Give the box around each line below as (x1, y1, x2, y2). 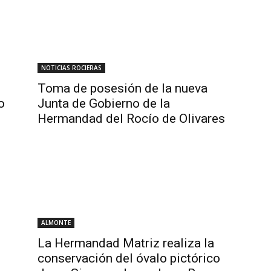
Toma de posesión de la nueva (38, 81, 207, 96)
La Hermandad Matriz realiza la (38, 236, 214, 250)
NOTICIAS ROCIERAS (41, 64, 102, 72)
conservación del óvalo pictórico (38, 251, 220, 266)
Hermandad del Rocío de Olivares (38, 111, 225, 126)
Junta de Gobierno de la (38, 96, 170, 111)
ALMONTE (41, 218, 71, 227)
